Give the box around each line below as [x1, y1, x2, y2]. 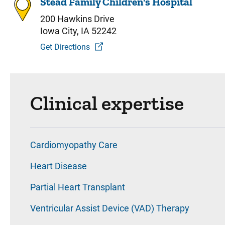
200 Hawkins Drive [40, 14, 115, 24]
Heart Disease [30, 161, 87, 171]
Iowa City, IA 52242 [40, 26, 117, 36]
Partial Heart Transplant [30, 182, 125, 192]
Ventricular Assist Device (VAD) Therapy [30, 203, 189, 213]
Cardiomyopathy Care [30, 140, 118, 150]
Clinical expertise [30, 91, 184, 115]
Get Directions [40, 42, 90, 52]
